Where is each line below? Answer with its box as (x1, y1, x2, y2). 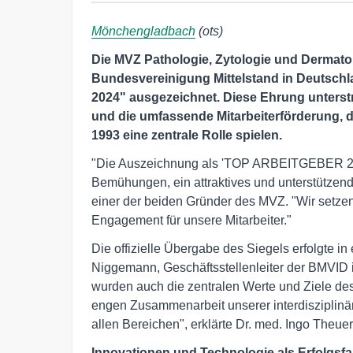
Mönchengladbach (91, 24, 195, 39)
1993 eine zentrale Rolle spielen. (91, 128, 282, 143)
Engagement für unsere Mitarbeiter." (91, 214, 292, 228)
